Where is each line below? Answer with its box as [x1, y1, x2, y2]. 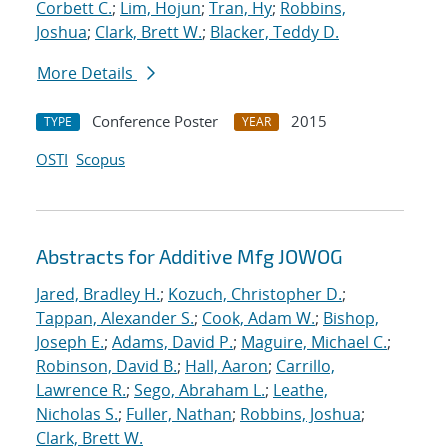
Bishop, [323, 307, 379, 330]
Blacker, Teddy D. [210, 21, 339, 44]
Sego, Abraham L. [134, 379, 265, 402]
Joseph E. [36, 331, 104, 354]
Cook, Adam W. [202, 307, 315, 330]
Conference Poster [92, 111, 218, 132]
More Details [37, 62, 137, 85]
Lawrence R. [36, 379, 126, 402]
